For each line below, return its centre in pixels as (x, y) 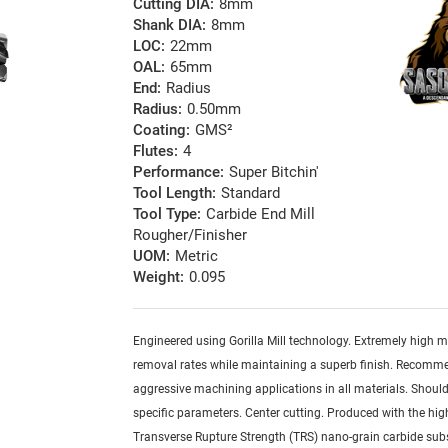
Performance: (179, 172)
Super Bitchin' (274, 172)
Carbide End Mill (261, 214)
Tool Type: (167, 214)
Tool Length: (175, 193)
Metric (197, 256)
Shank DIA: (170, 25)
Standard (251, 193)
